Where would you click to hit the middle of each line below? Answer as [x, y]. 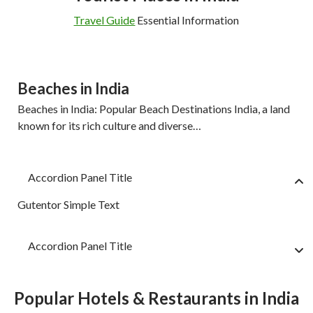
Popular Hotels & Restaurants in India [156, 298]
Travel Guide [104, 20]
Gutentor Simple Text [68, 205]
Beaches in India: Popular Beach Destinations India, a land [154, 109]
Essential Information [187, 20]
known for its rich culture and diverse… [109, 126]
